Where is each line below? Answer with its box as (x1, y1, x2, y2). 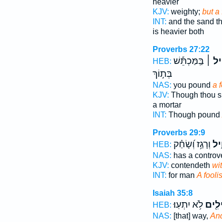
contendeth (168, 161, 212, 169)
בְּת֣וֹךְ (152, 68, 172, 79)
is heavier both (152, 27, 204, 36)
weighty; (168, 7, 202, 16)
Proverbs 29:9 (152, 128, 205, 137)
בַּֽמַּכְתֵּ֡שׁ (173, 55, 204, 66)
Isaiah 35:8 (152, 189, 193, 197)
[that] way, (171, 212, 210, 220)
